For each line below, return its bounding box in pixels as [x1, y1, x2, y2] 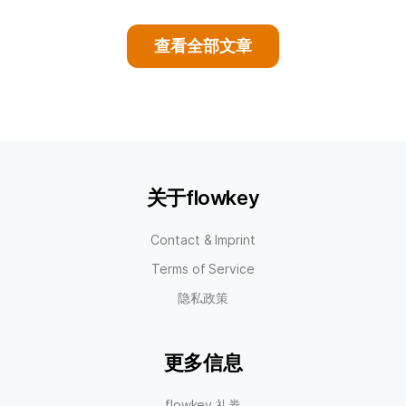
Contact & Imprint [150, 232, 256, 248]
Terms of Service [150, 261, 256, 277]
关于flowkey [146, 186, 260, 210]
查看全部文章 [154, 36, 252, 56]
